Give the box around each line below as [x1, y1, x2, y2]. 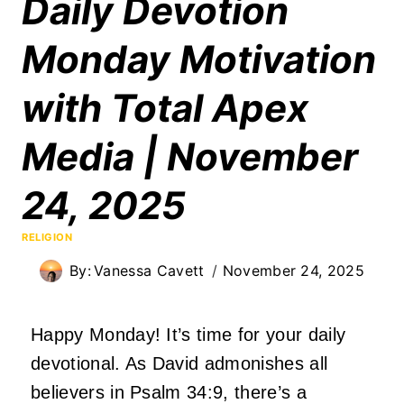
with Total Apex [22, 84, 308, 131]
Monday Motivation [22, 35, 376, 82]
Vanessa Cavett [94, 261, 205, 280]
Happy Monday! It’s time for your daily [31, 324, 346, 344]
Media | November [22, 133, 358, 179]
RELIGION [22, 230, 73, 243]
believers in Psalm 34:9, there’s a [31, 381, 307, 402]
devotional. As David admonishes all [31, 353, 328, 373]
